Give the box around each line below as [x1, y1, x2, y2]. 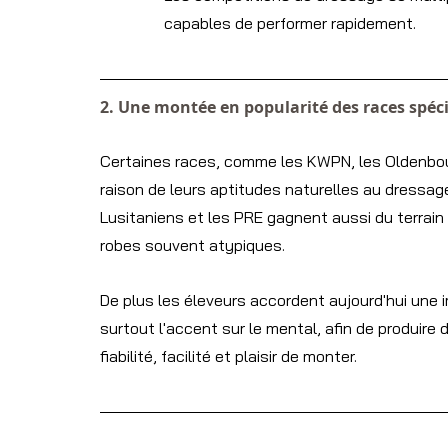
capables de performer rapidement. [164, 13, 416, 34]
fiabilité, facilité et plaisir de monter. [100, 346, 357, 367]
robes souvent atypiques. [100, 235, 285, 256]
